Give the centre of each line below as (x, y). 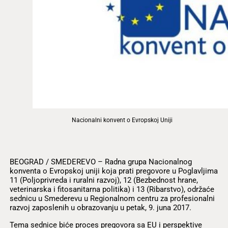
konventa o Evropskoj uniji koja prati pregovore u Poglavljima (113, 171)
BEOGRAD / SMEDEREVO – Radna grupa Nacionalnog (101, 162)
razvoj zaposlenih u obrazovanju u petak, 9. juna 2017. (100, 208)
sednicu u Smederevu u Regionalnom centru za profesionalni (112, 199)
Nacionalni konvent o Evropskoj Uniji (122, 120)
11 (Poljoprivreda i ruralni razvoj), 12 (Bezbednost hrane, (104, 180)
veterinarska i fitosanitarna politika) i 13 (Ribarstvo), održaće (112, 190)
